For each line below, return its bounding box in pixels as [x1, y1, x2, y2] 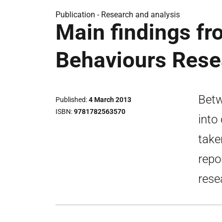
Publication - [55, 10, 101, 19]
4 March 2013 [89, 96, 131, 104]
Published [55, 96, 86, 104]
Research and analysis [101, 10, 180, 19]
